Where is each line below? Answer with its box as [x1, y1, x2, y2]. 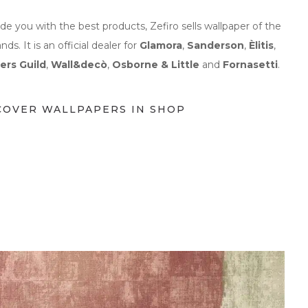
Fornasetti [222, 58, 278, 71]
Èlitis [248, 39, 274, 52]
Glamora [139, 39, 182, 52]
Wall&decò [50, 58, 107, 71]
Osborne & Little [111, 58, 199, 71]
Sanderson [186, 39, 244, 52]
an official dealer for [40, 39, 140, 52]
